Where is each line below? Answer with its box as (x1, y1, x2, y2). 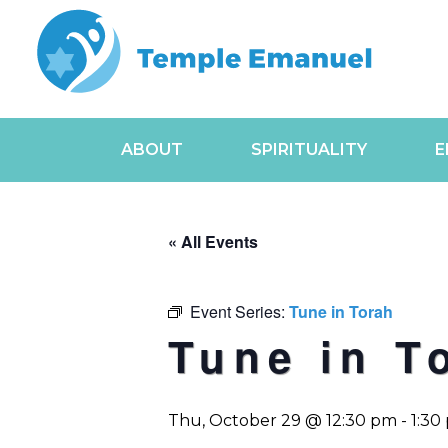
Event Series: (190, 300, 289, 323)
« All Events (168, 230, 258, 253)
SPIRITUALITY (250, 140, 367, 160)
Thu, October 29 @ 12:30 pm (168, 411, 397, 430)
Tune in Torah (289, 300, 393, 323)
